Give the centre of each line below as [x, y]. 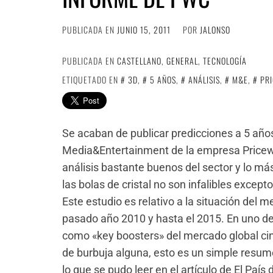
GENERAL [182, 61]
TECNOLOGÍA [225, 61]
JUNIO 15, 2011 [144, 30]
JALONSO [215, 30]
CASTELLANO [139, 61]
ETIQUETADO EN [91, 80]
